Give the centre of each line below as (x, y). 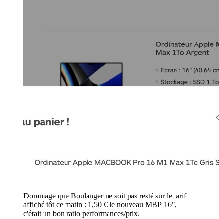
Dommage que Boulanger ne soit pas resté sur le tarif (105, 196)
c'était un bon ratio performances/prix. (82, 213)
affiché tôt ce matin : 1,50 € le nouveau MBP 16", (100, 204)
